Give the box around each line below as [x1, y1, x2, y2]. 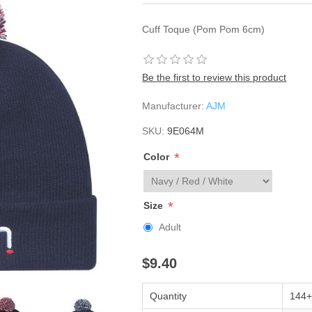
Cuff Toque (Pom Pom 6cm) [142, 24, 265, 35]
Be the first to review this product [142, 72, 287, 83]
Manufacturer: [142, 100, 205, 111]
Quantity [150, 290, 187, 302]
